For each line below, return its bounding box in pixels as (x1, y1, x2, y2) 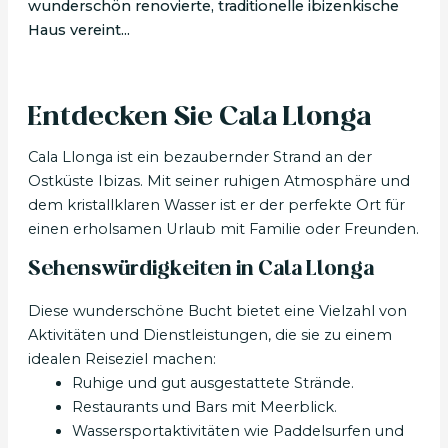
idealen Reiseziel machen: (27, 350, 216, 369)
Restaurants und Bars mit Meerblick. (71, 398, 337, 417)
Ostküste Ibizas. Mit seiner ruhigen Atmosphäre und (27, 172, 410, 191)
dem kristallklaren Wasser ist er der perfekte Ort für (27, 196, 405, 215)
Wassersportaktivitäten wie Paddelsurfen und (71, 422, 404, 441)
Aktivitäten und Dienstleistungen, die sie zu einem (27, 326, 392, 345)
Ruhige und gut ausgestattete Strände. (71, 374, 354, 393)
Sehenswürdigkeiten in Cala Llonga (27, 260, 374, 280)
